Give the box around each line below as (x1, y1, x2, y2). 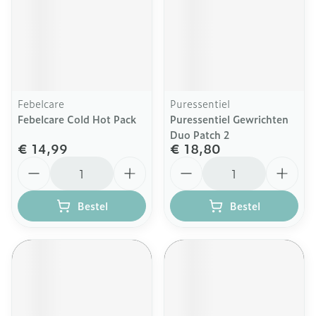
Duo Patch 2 (170, 127, 229, 142)
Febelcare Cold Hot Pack (18, 111, 136, 126)
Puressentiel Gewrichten (170, 111, 288, 126)
